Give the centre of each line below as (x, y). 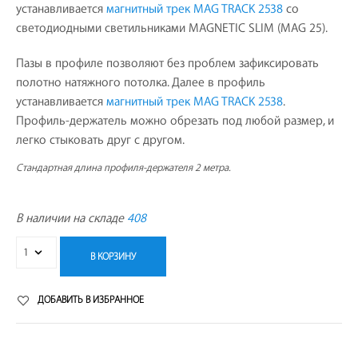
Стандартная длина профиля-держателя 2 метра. (123, 167)
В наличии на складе (72, 218)
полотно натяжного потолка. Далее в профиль (141, 82)
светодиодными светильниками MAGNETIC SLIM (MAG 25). (172, 28)
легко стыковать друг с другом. (100, 140)
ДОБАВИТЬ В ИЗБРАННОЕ (91, 299)
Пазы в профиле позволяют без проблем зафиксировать (167, 63)
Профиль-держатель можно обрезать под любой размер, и (175, 121)
